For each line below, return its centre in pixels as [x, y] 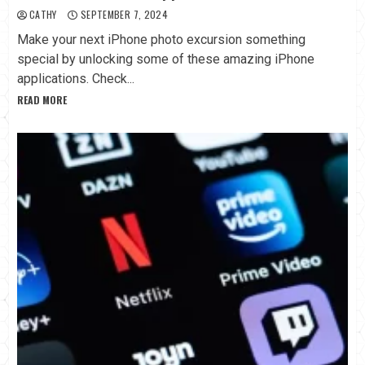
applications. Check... [76, 79]
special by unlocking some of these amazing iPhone [166, 59]
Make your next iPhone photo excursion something [161, 40]
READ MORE [42, 100]
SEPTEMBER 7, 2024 [123, 15]
